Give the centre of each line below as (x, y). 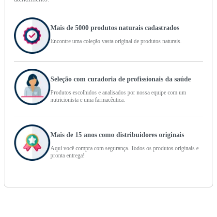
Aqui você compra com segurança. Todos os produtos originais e (124, 148)
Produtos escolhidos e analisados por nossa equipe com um (118, 93)
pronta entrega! (68, 156)
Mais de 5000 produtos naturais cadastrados (115, 28)
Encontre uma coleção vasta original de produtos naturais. (116, 41)
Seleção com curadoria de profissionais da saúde (121, 79)
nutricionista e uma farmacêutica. (88, 100)
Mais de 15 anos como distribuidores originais (117, 135)
